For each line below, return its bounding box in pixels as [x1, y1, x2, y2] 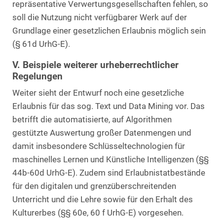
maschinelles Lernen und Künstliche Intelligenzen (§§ [12, 155, 209, 164]
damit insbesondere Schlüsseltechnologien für [12, 142, 185, 151]
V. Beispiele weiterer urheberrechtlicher [12, 59, 179, 71]
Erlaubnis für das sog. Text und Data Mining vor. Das [12, 102, 205, 111]
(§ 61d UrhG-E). [12, 39, 70, 49]
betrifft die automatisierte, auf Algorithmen [12, 115, 172, 124]
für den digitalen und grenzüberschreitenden [12, 182, 176, 191]
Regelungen [12, 71, 63, 82]
